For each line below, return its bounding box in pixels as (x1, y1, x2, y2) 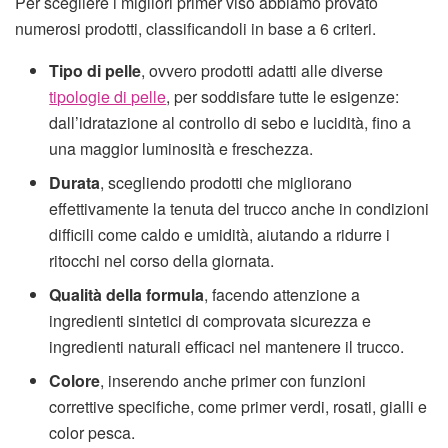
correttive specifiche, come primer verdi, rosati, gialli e (49, 395, 428, 419)
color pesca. (49, 421, 136, 445)
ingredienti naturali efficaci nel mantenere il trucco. (49, 335, 405, 359)
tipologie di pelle (49, 85, 167, 109)
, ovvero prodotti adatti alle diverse (141, 59, 384, 83)
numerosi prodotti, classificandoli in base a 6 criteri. (15, 17, 376, 41)
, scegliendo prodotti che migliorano (100, 171, 353, 195)
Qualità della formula (49, 283, 205, 307)
